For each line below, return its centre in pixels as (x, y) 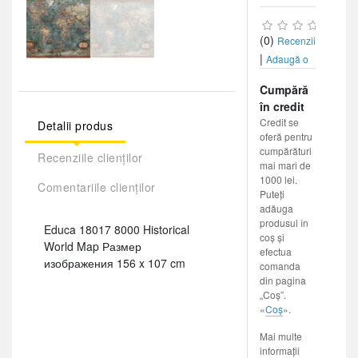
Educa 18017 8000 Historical (117, 229)
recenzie (278, 77)
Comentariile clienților (97, 187)
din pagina (282, 280)
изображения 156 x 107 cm (115, 263)
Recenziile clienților (90, 157)
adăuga (276, 208)
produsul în (284, 223)
